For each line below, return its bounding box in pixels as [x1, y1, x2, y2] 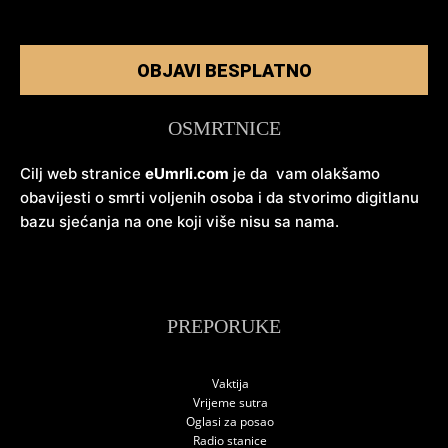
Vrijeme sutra [192, 394, 268, 412]
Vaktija [211, 375, 249, 393]
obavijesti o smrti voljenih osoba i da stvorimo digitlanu [20, 188, 419, 208]
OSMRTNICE [167, 117, 281, 140]
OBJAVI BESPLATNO [136, 60, 312, 82]
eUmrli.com [145, 164, 229, 184]
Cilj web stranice [20, 164, 145, 184]
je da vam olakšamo [229, 164, 380, 184]
